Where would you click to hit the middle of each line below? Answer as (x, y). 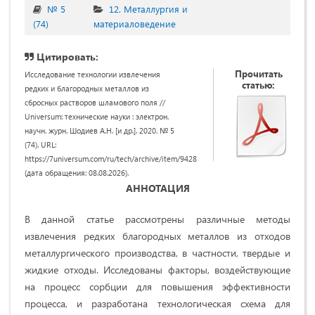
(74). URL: (40, 145)
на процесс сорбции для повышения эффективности (157, 287)
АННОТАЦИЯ (157, 188)
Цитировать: (66, 57)
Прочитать (258, 74)
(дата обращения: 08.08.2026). (77, 173)
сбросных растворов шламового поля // (95, 103)
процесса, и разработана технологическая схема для (157, 304)
